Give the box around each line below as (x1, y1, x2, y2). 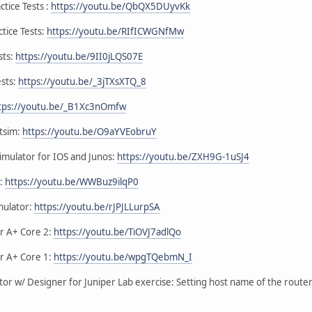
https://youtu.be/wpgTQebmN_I (54, 250, 192, 263)
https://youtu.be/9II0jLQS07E (15, 49, 143, 63)
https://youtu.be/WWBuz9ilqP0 (5, 175, 139, 188)
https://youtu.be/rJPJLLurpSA (34, 200, 160, 213)
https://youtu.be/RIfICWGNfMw (47, 24, 184, 38)
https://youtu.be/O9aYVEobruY (22, 125, 157, 138)
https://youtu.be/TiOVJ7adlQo (54, 225, 181, 238)
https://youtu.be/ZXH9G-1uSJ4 (117, 150, 249, 163)
